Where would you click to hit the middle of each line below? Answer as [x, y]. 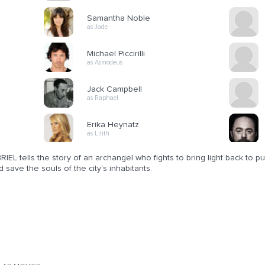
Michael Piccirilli [116, 54]
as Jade [97, 27]
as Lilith [98, 133]
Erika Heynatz [113, 125]
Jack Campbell [114, 89]
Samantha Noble [119, 18]
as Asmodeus [105, 62]
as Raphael [103, 98]
